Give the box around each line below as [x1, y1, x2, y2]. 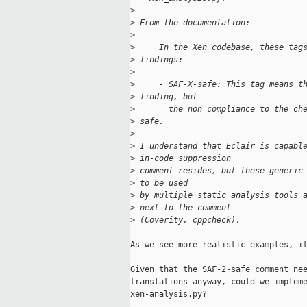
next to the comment [135, 203, 231, 213]
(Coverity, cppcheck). [135, 215, 241, 225]
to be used [135, 178, 188, 188]
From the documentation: [135, 18, 250, 28]
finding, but [135, 92, 197, 102]
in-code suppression [135, 153, 231, 164]
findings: [135, 55, 183, 65]
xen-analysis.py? [130, 289, 207, 299]
